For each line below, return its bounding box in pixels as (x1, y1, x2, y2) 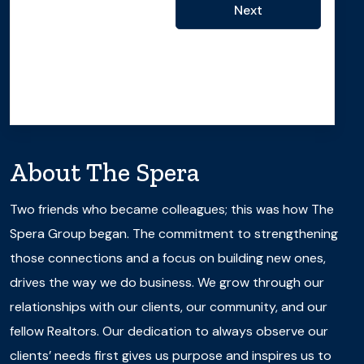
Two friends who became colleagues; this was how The (10, 200, 334, 218)
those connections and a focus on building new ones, (10, 249, 326, 266)
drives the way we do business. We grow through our (10, 273, 324, 291)
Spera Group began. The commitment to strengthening (10, 224, 338, 242)
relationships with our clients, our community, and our (10, 297, 327, 315)
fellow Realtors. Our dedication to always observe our (10, 322, 328, 340)
